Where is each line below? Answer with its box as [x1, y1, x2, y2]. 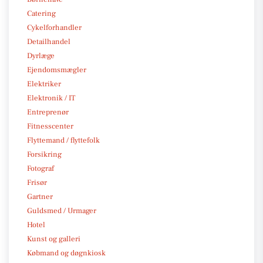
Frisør [27, 177, 47, 187]
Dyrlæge [27, 50, 55, 60]
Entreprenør [27, 107, 69, 117]
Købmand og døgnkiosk [27, 248, 106, 258]
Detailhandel [27, 36, 70, 46]
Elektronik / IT [27, 93, 75, 103]
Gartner [27, 191, 53, 201]
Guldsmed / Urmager [27, 205, 96, 215]
